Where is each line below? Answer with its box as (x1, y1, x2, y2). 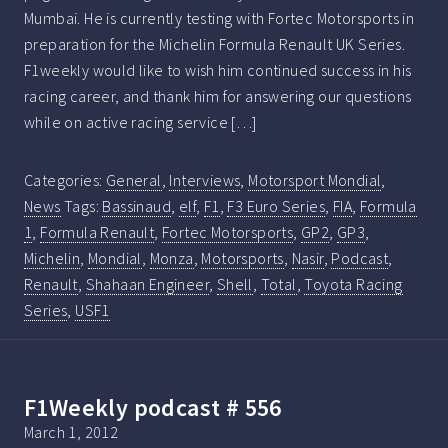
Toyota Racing (304, 273, 403, 294)
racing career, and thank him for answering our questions (24, 85, 412, 106)
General (105, 169, 162, 190)
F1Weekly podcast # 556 (24, 391, 282, 423)
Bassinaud (102, 195, 172, 216)
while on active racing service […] (24, 111, 257, 132)
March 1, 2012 (24, 421, 119, 442)
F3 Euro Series (227, 195, 326, 216)
